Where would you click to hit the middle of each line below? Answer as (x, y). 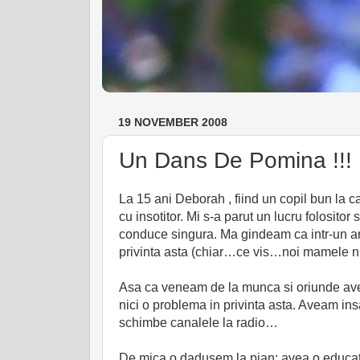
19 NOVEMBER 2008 (173, 123)
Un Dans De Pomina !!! (235, 160)
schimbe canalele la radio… (198, 323)
